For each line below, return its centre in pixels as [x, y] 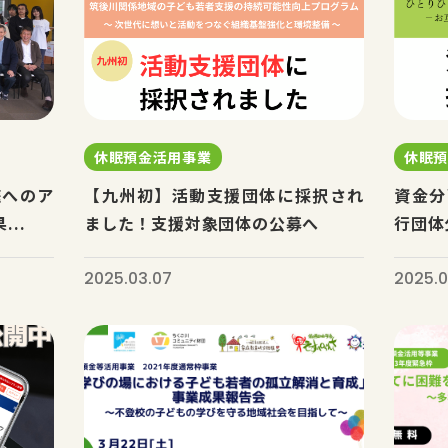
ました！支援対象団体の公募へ [201, 223]
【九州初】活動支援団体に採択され [223, 195]
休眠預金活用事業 [152, 157]
